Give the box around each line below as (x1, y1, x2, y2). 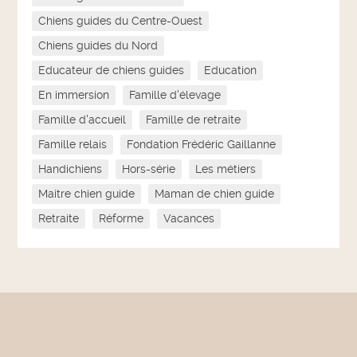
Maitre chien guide (38, 187, 135, 201)
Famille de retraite (146, 113, 241, 127)
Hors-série (122, 163, 176, 176)
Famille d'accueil (38, 113, 127, 127)
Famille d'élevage (129, 88, 222, 102)
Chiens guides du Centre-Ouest (38, 14, 203, 28)
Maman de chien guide (155, 187, 275, 201)
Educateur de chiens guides (38, 64, 185, 77)
